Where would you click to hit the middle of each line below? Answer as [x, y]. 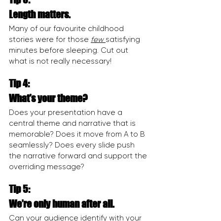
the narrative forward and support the [79, 156]
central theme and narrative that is [73, 124]
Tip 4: [19, 84]
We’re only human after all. [62, 204]
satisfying [124, 40]
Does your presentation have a [67, 113]
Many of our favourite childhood [67, 29]
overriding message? [47, 167]
